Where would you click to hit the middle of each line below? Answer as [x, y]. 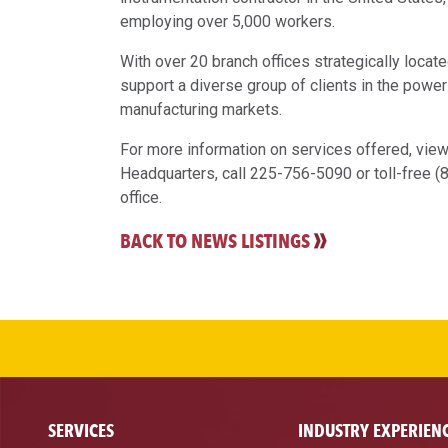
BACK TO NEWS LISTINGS [215, 241]
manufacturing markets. [201, 110]
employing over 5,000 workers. [227, 22]
